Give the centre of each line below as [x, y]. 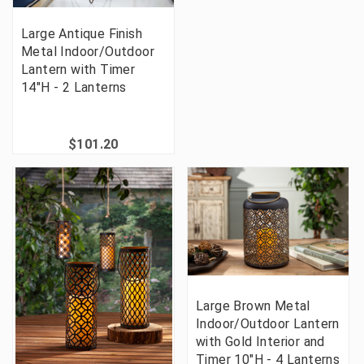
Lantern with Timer [78, 70]
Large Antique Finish [82, 34]
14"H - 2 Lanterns [74, 88]
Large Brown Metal [253, 306]
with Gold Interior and [260, 342]
